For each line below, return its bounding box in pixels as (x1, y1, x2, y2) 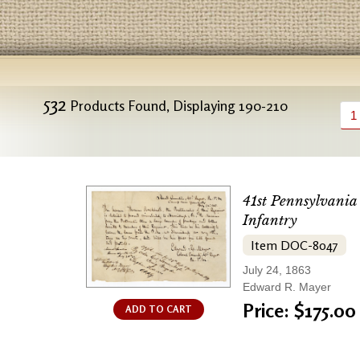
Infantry (243, 212, 297, 229)
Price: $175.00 (243, 299, 356, 322)
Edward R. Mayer (243, 280, 331, 293)
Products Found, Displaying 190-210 (66, 96, 288, 114)
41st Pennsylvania (243, 193, 357, 210)
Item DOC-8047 (251, 237, 338, 253)
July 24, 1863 (243, 264, 311, 276)
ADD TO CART (125, 303, 192, 316)
